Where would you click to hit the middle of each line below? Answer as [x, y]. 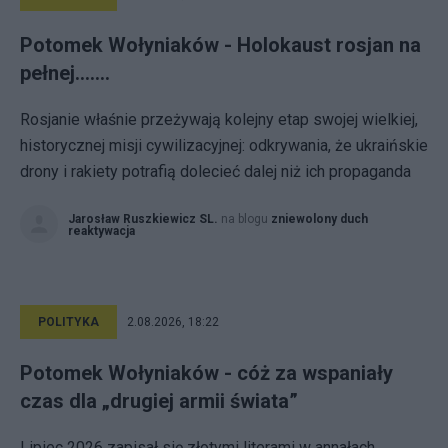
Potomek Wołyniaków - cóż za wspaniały [206, 373]
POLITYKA [68, 322]
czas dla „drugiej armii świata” [159, 401]
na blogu [246, 219]
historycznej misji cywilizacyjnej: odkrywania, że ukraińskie [224, 145]
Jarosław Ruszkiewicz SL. [143, 219]
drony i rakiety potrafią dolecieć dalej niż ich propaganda [215, 171]
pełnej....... [65, 73]
